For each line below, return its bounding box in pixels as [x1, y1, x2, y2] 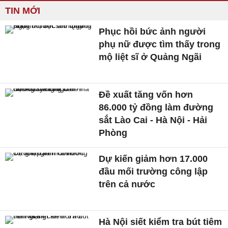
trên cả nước [99, 179, 156, 189]
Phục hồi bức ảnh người [99, 26, 206, 37]
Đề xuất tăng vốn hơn [99, 89, 193, 100]
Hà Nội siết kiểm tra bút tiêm [99, 216, 222, 227]
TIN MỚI [5, 6, 40, 16]
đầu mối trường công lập [99, 166, 208, 177]
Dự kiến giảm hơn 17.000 [99, 153, 208, 164]
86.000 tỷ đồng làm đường [99, 102, 214, 112]
